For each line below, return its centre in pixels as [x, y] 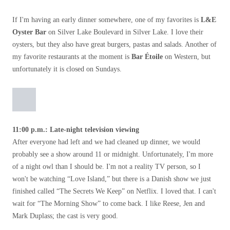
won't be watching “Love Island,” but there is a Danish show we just [112, 179]
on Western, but [187, 57]
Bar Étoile [147, 57]
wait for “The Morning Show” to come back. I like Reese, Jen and [109, 204]
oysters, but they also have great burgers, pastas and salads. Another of [114, 44]
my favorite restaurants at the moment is [72, 57]
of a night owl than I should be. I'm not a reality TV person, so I [107, 167]
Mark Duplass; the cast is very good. [65, 216]
